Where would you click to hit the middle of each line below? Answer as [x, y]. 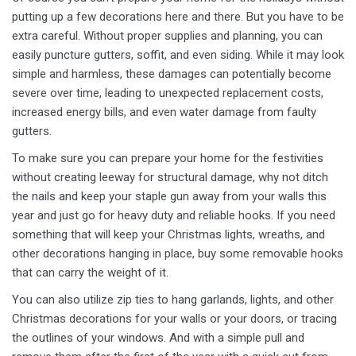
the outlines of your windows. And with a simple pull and [158, 338]
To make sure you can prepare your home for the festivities [168, 158]
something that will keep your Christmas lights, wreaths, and [168, 234]
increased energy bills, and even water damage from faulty [164, 112]
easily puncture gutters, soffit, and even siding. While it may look [178, 55]
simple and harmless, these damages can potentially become [172, 74]
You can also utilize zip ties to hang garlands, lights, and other [173, 300]
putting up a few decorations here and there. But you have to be [178, 17]
